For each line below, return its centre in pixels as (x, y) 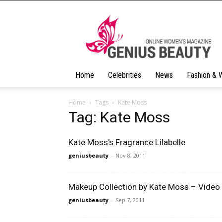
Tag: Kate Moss (119, 117)
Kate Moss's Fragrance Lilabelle (127, 142)
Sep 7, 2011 (130, 200)
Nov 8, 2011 (130, 155)
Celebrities (125, 75)
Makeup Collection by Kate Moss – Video (144, 187)
